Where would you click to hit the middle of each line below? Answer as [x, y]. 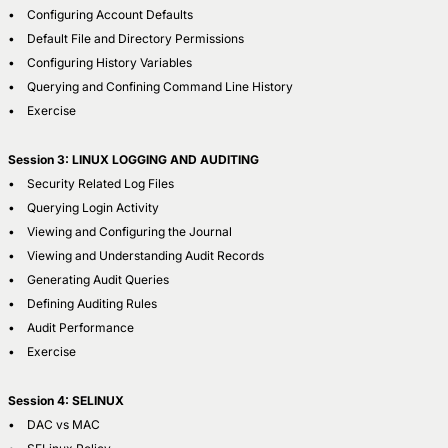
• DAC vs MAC [54, 424]
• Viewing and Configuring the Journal [120, 231]
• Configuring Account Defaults [100, 14]
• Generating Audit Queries [88, 279]
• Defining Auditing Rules [82, 303]
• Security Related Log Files [91, 183]
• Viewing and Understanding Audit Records [136, 255]
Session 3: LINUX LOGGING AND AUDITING [133, 159]
